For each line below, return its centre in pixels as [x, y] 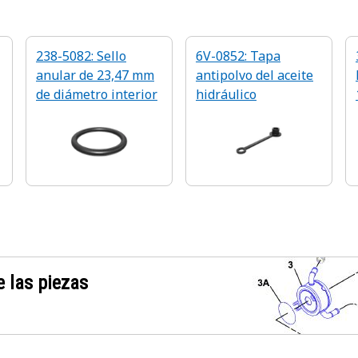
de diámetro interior [97, 94]
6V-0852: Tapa [238, 56]
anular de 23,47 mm [95, 75]
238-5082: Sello [81, 56]
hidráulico [226, 94]
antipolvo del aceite [255, 75]
